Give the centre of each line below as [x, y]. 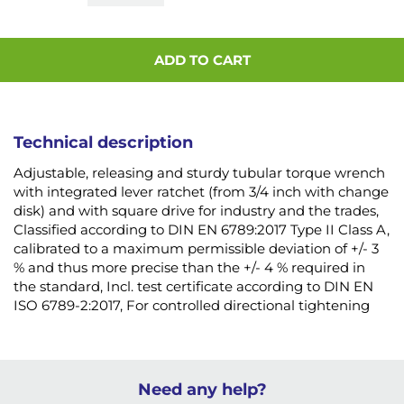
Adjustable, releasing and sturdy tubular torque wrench [199, 173]
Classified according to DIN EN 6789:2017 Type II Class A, [202, 230]
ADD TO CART [202, 60]
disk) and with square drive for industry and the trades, [196, 211]
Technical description [103, 143]
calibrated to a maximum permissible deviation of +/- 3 [196, 249]
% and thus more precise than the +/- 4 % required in [189, 268]
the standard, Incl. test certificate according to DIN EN [193, 287]
